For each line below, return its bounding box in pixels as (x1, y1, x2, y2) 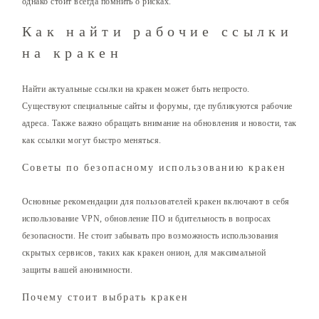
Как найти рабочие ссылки (22, 23, 293, 40)
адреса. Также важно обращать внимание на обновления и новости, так (22, 118, 297, 129)
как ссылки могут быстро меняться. (22, 135, 162, 146)
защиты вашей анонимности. (22, 265, 133, 276)
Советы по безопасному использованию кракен (22, 162, 286, 174)
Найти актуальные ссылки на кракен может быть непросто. (22, 84, 250, 95)
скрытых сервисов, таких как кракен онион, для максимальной (22, 248, 266, 258)
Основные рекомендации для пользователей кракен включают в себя (22, 197, 290, 207)
